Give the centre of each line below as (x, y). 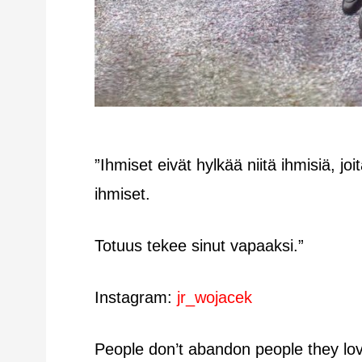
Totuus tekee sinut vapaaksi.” (199, 245)
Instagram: (136, 297)
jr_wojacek (215, 297)
